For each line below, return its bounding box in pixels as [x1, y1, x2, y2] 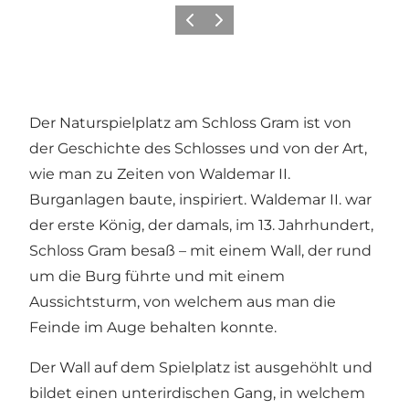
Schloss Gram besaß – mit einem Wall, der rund [29, 241, 372, 259]
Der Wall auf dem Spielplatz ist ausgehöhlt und [29, 358, 372, 376]
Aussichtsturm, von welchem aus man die [29, 292, 336, 310]
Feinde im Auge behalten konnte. [29, 318, 277, 336]
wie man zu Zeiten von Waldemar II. [29, 164, 290, 183]
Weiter [207, 18, 243, 33]
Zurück [178, 18, 217, 33]
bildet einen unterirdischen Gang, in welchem [29, 383, 365, 402]
